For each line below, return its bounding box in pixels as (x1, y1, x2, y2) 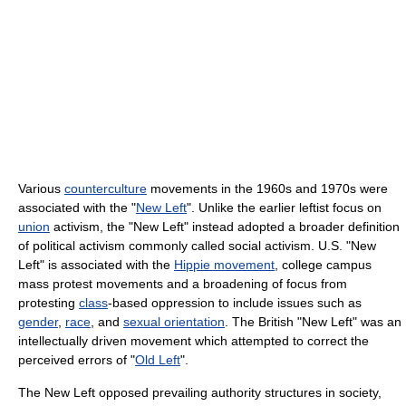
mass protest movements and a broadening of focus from (18, 276, 347, 292)
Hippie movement (174, 257, 275, 273)
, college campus (275, 257, 372, 273)
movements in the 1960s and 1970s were (147, 181, 388, 197)
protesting (18, 295, 79, 311)
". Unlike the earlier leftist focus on (187, 200, 382, 216)
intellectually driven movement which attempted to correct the (18, 333, 369, 349)
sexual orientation (123, 314, 225, 330)
